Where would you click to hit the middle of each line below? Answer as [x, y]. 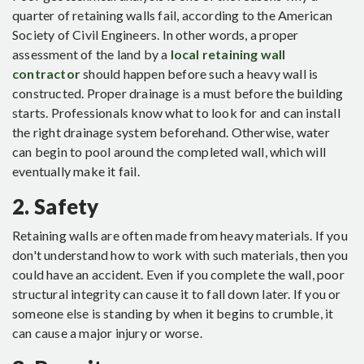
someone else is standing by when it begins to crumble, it [173, 314]
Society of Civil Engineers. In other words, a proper [156, 35]
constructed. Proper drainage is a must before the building [178, 93]
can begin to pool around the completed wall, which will [169, 152]
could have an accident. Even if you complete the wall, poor [178, 275]
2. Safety [56, 207]
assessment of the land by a [91, 54]
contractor [46, 74]
